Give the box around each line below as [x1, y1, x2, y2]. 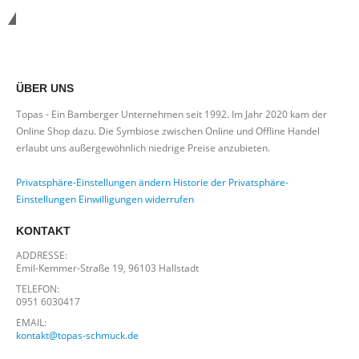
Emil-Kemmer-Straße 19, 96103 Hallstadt [16, 261, 199, 275]
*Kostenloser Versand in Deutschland [32, 17, 326, 40]
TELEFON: [16, 282, 59, 296]
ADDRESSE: [16, 248, 67, 262]
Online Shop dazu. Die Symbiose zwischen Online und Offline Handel [16, 124, 320, 138]
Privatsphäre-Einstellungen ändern [16, 175, 171, 189]
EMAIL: [16, 316, 46, 329]
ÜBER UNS [16, 82, 74, 95]
